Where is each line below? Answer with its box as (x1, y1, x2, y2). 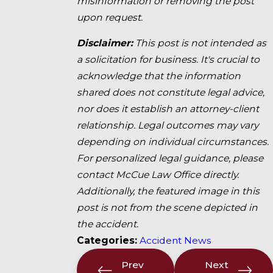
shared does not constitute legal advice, (77, 87, 265, 99)
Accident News (140, 235, 211, 247)
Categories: (77, 235, 140, 247)
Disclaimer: (77, 37, 136, 49)
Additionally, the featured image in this (77, 185, 260, 197)
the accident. (77, 218, 139, 230)
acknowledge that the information (77, 70, 241, 82)
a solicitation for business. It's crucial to (77, 54, 260, 66)
